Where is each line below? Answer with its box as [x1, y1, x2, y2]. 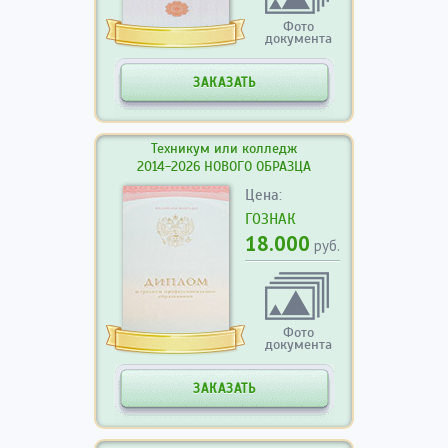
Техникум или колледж [151, 140, 297, 157]
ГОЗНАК [245, 210, 296, 228]
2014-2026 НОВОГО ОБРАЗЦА [137, 158, 311, 175]
